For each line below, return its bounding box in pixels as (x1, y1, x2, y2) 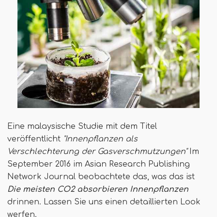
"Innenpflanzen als (63, 135, 138, 144)
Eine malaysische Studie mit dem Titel (7, 122, 157, 131)
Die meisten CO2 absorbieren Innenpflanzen (7, 185, 188, 194)
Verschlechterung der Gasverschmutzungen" (7, 147, 187, 156)
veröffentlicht (7, 135, 63, 144)
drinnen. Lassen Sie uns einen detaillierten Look (7, 198, 201, 207)
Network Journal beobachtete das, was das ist (7, 172, 195, 182)
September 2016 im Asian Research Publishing (7, 160, 190, 169)
